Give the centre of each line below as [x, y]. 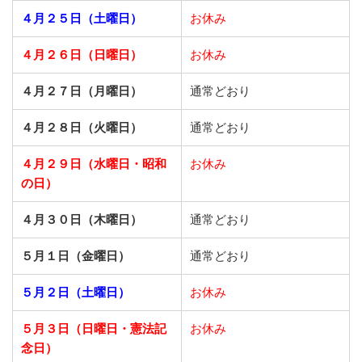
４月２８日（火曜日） [82, 128]
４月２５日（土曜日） [82, 19]
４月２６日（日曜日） [82, 55]
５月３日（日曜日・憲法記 [94, 329]
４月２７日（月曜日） [82, 91]
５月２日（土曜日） [76, 293]
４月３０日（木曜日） [82, 220]
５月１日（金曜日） [76, 256]
